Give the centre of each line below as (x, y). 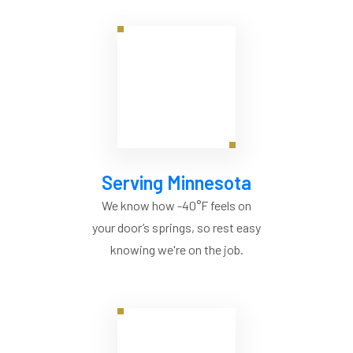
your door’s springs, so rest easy (176, 228)
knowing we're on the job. (176, 250)
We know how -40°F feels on (176, 206)
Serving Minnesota (176, 183)
